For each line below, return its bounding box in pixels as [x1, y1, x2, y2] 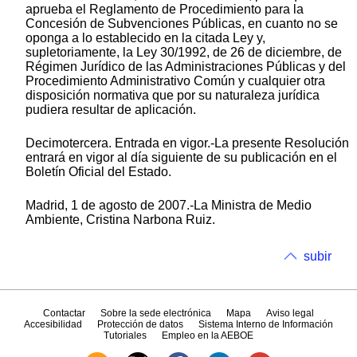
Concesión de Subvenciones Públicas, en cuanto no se [25, 17, 338, 31]
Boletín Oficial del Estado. [25, 165, 171, 179]
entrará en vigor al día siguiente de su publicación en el [25, 151, 337, 165]
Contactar [42, 307, 85, 319]
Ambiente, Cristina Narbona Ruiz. [25, 213, 215, 227]
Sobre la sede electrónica [100, 307, 211, 319]
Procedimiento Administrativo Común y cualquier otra [25, 74, 325, 88]
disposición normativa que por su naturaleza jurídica [25, 88, 320, 103]
